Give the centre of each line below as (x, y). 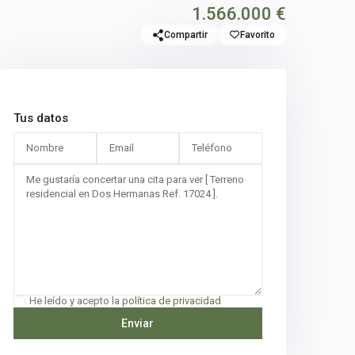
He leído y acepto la (76, 301)
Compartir (186, 35)
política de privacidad (172, 301)
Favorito (258, 35)
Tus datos (41, 118)
